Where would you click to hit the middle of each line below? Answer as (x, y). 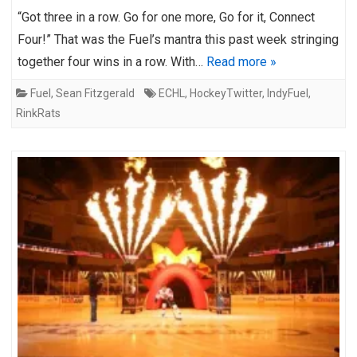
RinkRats (38, 113)
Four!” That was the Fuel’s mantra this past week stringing (178, 39)
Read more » (241, 61)
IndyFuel (288, 93)
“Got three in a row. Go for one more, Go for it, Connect (166, 17)
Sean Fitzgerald (95, 93)
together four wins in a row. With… (112, 61)
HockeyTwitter (226, 93)
